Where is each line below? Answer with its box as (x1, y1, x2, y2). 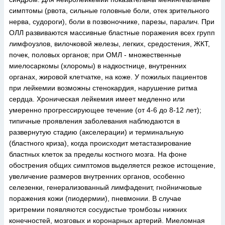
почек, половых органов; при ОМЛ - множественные (9, 51, 181, 59)
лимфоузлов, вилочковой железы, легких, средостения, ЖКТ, (9, 40, 210, 48)
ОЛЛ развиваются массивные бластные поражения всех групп (9, 29, 215, 37)
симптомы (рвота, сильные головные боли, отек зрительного (9, 7, 209, 15)
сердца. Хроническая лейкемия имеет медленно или (9, 95, 185, 103)
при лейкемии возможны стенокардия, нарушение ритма (9, 84, 197, 92)
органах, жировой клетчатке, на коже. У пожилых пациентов (9, 73, 207, 81)
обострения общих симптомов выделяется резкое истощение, (9, 161, 215, 169)
